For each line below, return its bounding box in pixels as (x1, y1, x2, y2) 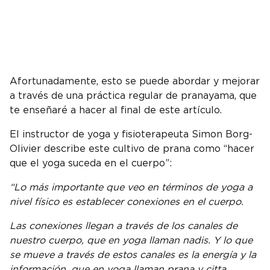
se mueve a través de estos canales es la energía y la (10, 250, 256, 260)
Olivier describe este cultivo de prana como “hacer (10, 143, 254, 154)
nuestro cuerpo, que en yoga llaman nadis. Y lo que (10, 235, 253, 245)
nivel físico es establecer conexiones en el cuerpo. (10, 196, 243, 207)
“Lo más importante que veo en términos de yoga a (10, 182, 253, 192)
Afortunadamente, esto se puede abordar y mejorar (10, 76, 260, 86)
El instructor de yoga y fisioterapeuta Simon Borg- (10, 129, 253, 139)
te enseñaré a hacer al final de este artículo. (10, 105, 228, 115)
